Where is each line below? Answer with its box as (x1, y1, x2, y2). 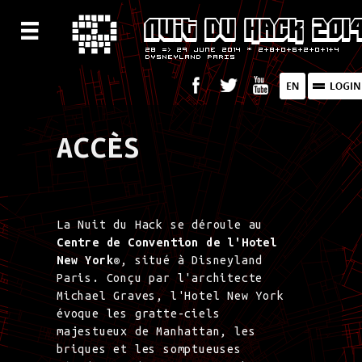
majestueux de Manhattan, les (57, 324, 256, 338)
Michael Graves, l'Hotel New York (57, 288, 284, 302)
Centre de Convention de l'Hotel (57, 235, 277, 249)
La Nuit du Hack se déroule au (57, 217, 263, 231)
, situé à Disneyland (120, 253, 263, 267)
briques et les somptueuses (57, 342, 242, 356)
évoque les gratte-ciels (57, 306, 221, 320)
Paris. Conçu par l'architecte (57, 271, 263, 284)
